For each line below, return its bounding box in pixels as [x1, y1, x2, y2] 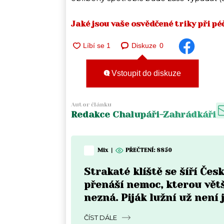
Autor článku [71, 100, 111, 108]
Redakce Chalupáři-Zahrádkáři [71, 109, 216, 119]
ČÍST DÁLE [84, 213, 117, 221]
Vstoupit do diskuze [109, 69, 181, 78]
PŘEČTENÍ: [125, 147, 156, 154]
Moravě [84, 204, 122, 216]
